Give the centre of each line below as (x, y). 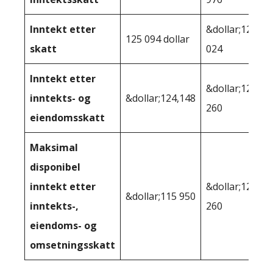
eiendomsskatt (67, 117)
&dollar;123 (232, 29)
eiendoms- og (63, 225)
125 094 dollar (158, 39)
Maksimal (54, 147)
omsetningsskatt (73, 245)
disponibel (55, 167)
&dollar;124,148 (161, 98)
